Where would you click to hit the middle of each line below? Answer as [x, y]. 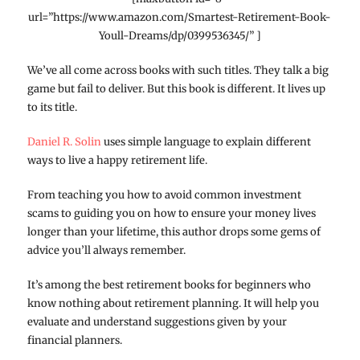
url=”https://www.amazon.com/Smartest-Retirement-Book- [180, 17]
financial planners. [74, 340]
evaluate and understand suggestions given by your [157, 321]
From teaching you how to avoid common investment [164, 194]
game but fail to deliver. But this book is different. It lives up [176, 88]
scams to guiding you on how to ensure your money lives [171, 213]
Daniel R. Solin [64, 141]
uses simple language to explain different [206, 141]
